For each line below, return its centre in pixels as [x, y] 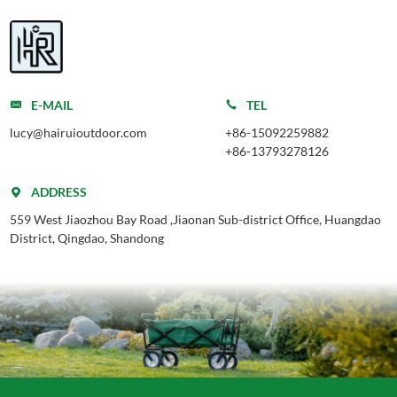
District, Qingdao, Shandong [86, 238]
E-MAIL [51, 105]
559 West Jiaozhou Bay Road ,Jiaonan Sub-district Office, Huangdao [195, 220]
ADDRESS [58, 192]
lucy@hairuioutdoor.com [78, 133]
